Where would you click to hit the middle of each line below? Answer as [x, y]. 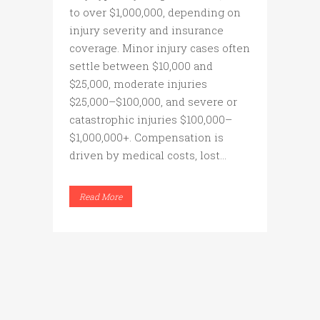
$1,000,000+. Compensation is [146, 137]
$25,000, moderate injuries [138, 84]
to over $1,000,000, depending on [155, 12]
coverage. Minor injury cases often [160, 48]
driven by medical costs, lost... [148, 155]
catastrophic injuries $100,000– [151, 120]
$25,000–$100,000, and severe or [153, 102]
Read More [101, 197]
